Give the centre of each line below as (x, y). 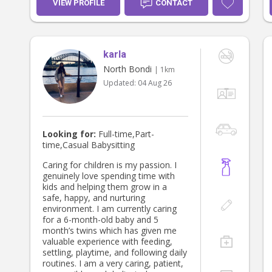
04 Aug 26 (155, 83)
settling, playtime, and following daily (115, 253)
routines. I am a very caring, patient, (113, 263)
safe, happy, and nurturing (94, 198)
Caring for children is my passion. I (110, 165)
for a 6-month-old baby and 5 (100, 220)
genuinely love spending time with (109, 176)
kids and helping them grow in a (105, 187)
